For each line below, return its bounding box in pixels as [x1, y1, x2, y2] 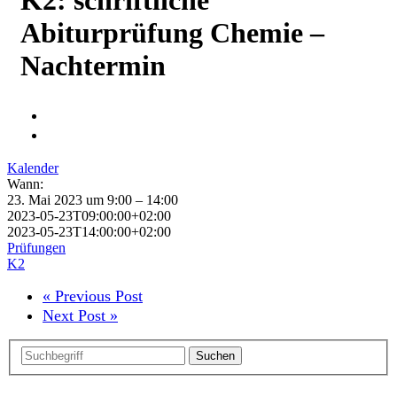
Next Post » [43, 307, 118, 325]
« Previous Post [43, 287, 143, 306]
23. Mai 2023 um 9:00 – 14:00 [7, 192, 178, 208]
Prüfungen [7, 240, 66, 256]
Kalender [7, 160, 58, 176]
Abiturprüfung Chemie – [20, 16, 324, 49]
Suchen [196, 349, 235, 363]
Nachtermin [20, 49, 166, 82]
